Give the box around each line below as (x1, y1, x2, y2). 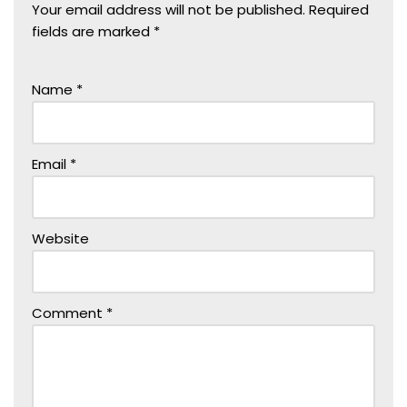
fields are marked (32, 21, 154, 41)
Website (32, 228, 89, 248)
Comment (32, 303, 106, 323)
